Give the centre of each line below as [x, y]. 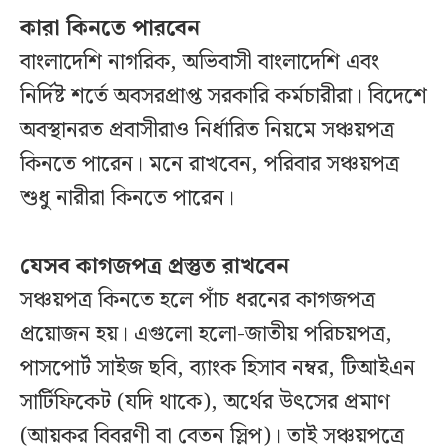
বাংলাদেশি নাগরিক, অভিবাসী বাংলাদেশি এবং [199, 63]
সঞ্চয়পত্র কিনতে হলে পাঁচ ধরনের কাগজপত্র [197, 301]
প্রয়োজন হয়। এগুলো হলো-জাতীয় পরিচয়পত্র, [206, 335]
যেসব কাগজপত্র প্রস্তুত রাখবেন [154, 267]
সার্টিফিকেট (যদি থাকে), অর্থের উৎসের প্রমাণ [205, 403]
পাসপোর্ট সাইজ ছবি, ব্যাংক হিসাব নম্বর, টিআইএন [217, 369]
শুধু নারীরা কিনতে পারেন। [127, 199]
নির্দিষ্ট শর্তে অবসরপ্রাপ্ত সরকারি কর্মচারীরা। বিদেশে [223, 97]
